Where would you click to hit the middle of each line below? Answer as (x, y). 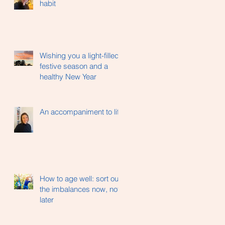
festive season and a (74, 66)
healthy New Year (68, 77)
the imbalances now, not (80, 189)
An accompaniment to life (81, 112)
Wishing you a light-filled (79, 55)
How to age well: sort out (80, 179)
